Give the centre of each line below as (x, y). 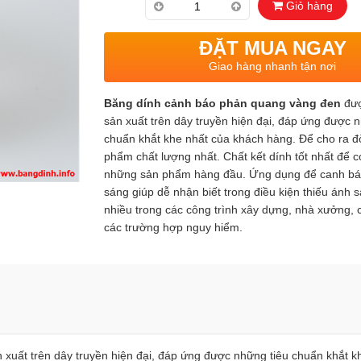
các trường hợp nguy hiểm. (173, 227)
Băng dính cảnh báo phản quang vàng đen (222, 103)
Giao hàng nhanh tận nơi (273, 66)
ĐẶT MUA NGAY (272, 48)
